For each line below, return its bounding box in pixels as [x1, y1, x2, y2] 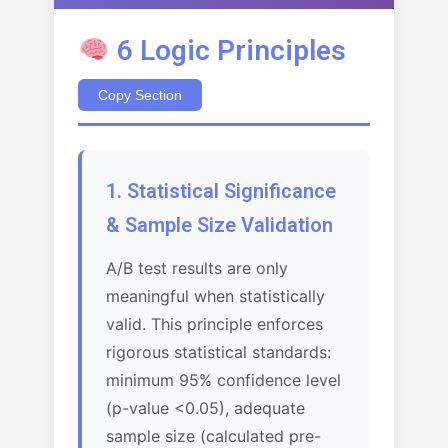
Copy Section [98, 87, 182, 103]
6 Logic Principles [109, 34, 346, 67]
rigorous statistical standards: [106, 342, 331, 362]
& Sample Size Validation [106, 213, 333, 237]
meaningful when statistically [106, 286, 325, 306]
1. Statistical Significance [106, 179, 336, 203]
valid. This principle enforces [106, 314, 323, 334]
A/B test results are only [106, 258, 288, 278]
